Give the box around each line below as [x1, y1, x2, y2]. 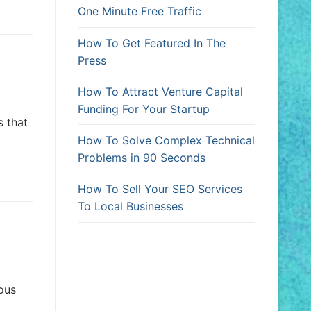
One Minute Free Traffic [78, 4, 201, 19]
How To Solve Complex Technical [78, 133, 255, 148]
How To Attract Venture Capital [78, 84, 243, 99]
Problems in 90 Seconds [78, 151, 205, 165]
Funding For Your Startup [78, 101, 210, 116]
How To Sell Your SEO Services [78, 182, 242, 196]
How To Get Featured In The [78, 35, 226, 50]
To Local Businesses [78, 199, 183, 214]
